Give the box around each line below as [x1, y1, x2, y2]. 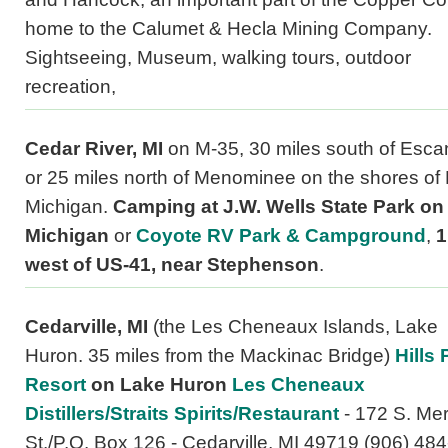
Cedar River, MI [25, 138, 168, 160]
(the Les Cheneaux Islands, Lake [153, 316, 438, 338]
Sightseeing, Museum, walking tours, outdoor [25, 47, 411, 69]
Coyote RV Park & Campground [136, 225, 426, 247]
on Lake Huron [91, 374, 232, 396]
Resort [25, 374, 86, 396]
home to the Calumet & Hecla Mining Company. [25, 18, 432, 40]
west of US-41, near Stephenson [25, 254, 319, 276]
